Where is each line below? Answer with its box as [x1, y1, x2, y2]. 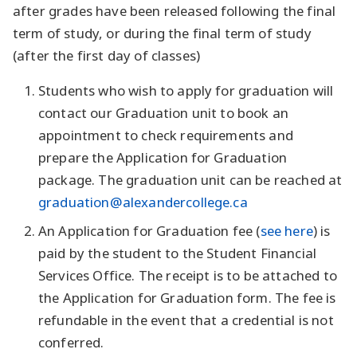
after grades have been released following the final [13, 2, 336, 21]
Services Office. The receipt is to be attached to [38, 266, 337, 285]
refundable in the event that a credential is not [38, 311, 334, 330]
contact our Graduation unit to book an [38, 104, 289, 123]
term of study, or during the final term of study [13, 24, 312, 43]
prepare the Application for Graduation [38, 148, 288, 167]
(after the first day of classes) [13, 46, 201, 65]
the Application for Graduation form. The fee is [38, 288, 336, 308]
